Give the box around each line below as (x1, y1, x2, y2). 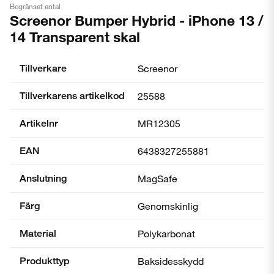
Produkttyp (20, 255, 70, 267)
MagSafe (138, 172, 177, 184)
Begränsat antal (10, 1, 61, 11)
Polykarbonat (138, 228, 195, 239)
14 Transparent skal (10, 28, 140, 45)
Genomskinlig (138, 200, 198, 212)
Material (20, 228, 56, 239)
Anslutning (20, 172, 67, 184)
